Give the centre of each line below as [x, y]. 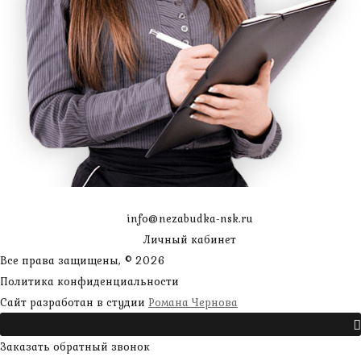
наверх [333, 303]
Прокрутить [318, 326]
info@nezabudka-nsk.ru [189, 219]
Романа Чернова [193, 303]
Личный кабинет [190, 240]
